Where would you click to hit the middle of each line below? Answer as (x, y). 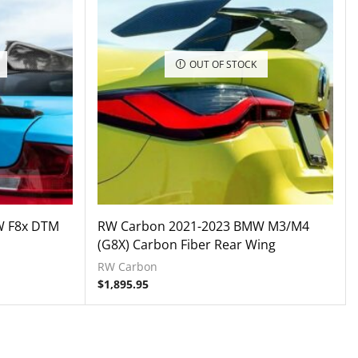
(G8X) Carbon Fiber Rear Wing (187, 245)
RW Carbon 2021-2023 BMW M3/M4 (204, 227)
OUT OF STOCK (223, 64)
